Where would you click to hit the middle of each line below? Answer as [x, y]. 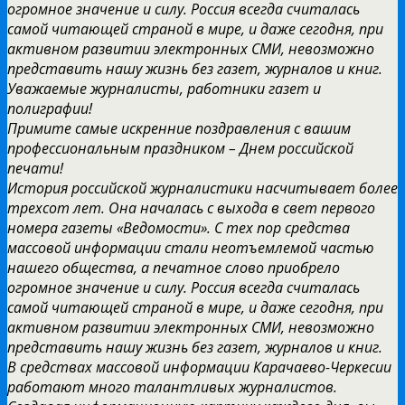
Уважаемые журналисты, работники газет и [164, 88]
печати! [35, 168]
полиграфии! [50, 108]
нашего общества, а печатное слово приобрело [174, 267]
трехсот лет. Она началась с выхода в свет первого [191, 207]
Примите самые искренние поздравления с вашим [179, 128]
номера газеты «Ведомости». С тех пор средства [179, 227]
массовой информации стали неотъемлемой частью [191, 247]
